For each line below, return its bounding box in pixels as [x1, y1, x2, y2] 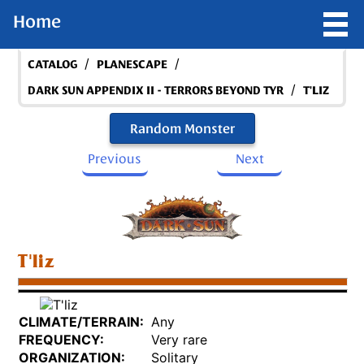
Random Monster [129, 119, 235, 137]
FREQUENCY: [19, 331, 105, 349]
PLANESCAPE [97, 56, 168, 72]
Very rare [151, 331, 208, 349]
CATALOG [28, 56, 78, 72]
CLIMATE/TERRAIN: [19, 314, 145, 331]
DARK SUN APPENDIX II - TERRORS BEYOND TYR [28, 82, 284, 98]
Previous [88, 149, 142, 167]
